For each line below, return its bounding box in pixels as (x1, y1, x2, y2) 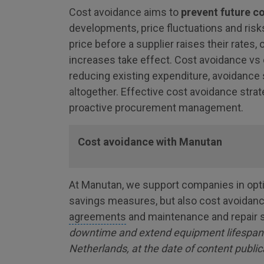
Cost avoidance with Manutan (78, 136, 222, 148)
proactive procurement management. (69, 101, 243, 114)
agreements (69, 210, 126, 223)
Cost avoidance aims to (69, 6, 181, 18)
